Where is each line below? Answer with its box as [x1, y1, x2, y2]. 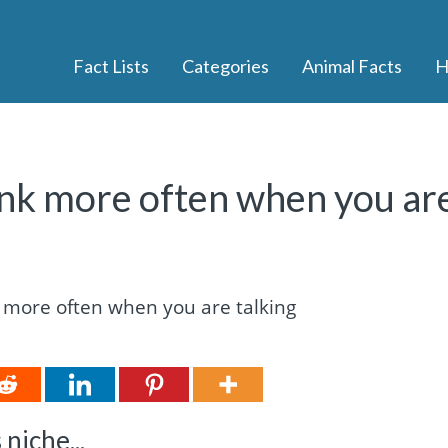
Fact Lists [72, 55, 149, 78]
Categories [181, 55, 269, 78]
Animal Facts [301, 55, 402, 78]
